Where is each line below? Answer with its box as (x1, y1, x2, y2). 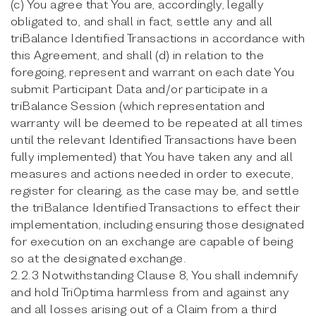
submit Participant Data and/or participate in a (11, 81, 268, 96)
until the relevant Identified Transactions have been (11, 132, 297, 147)
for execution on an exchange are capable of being (11, 233, 293, 248)
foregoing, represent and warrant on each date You (11, 64, 295, 79)
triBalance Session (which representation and (11, 98, 265, 113)
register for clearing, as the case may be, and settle (11, 183, 300, 197)
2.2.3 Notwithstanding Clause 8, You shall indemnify (11, 267, 299, 282)
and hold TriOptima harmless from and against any (11, 284, 290, 299)
